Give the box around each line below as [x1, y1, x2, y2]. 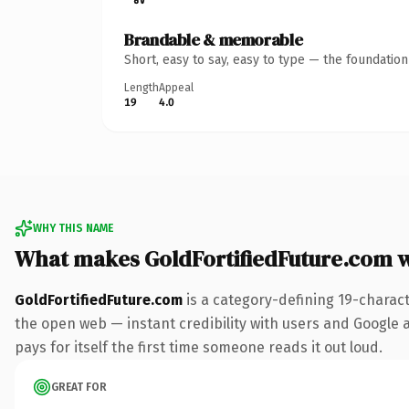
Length [124, 80, 159, 94]
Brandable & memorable [124, 27, 303, 51]
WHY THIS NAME [33, 221, 113, 235]
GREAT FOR [51, 380, 107, 393]
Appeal [159, 80, 194, 94]
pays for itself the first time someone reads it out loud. [15, 338, 383, 356]
